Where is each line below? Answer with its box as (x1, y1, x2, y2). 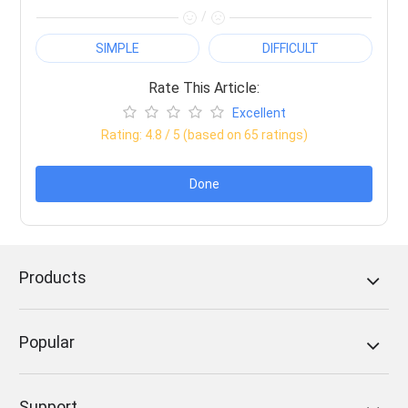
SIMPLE (96, 40, 140, 56)
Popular (19, 331, 76, 352)
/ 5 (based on (161, 127, 244, 142)
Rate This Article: (148, 78, 260, 97)
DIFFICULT (261, 40, 319, 56)
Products (19, 267, 87, 287)
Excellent (231, 105, 286, 120)
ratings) (258, 127, 308, 142)
